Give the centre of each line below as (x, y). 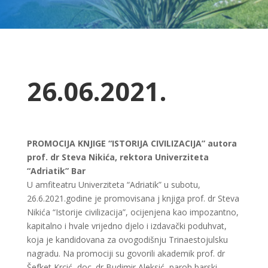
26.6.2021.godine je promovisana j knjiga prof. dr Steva (133, 198)
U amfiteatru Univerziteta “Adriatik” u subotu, (113, 184)
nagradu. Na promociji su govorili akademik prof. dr (126, 253)
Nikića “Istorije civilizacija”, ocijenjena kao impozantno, (133, 212)
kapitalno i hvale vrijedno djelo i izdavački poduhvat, (127, 226)
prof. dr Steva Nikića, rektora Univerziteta (118, 157)
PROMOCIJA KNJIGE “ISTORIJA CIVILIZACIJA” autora (132, 143)
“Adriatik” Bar (56, 170)
